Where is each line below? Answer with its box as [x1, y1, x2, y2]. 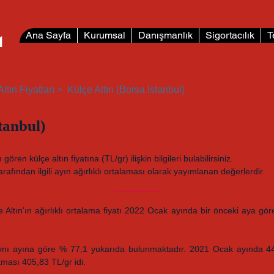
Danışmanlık [138, 29, 193, 41]
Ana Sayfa [26, 29, 71, 41]
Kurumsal [84, 29, 125, 41]
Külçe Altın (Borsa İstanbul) [67, 84, 185, 95]
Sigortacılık [206, 29, 254, 41]
